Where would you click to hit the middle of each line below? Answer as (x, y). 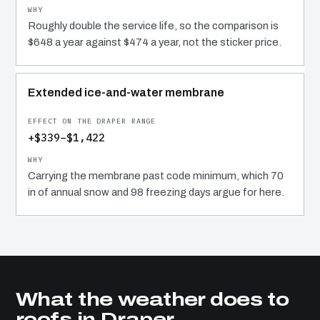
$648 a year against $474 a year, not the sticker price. (155, 42)
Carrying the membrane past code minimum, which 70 (156, 176)
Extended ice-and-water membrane (126, 93)
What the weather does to (152, 300)
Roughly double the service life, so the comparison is (153, 26)
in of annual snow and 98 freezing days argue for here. (156, 192)
